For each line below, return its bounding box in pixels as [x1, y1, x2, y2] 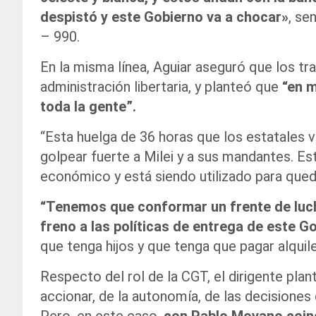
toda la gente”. [40, 98, 136, 116]
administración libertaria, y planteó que [40, 78, 279, 96]
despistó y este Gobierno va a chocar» [40, 8, 288, 26]
